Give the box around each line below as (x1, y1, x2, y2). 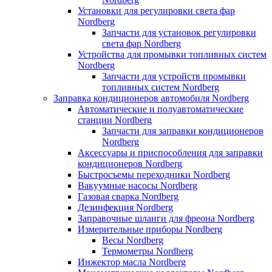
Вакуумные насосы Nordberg (78, 180, 197, 191)
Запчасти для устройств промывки (102, 70, 246, 81)
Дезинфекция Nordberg (78, 202, 173, 212)
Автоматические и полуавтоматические (78, 103, 243, 114)
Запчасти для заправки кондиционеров (102, 125, 263, 136)
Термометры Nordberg (102, 245, 193, 256)
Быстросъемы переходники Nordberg (78, 169, 230, 180)
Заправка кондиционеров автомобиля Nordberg (53, 92, 249, 103)
